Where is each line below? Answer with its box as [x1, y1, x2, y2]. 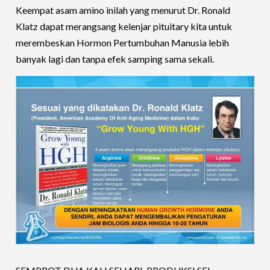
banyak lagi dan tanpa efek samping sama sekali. [16, 52, 215, 64]
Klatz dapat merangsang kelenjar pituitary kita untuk [16, 20, 233, 32]
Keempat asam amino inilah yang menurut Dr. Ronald [16, 4, 231, 16]
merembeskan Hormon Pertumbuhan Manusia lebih [16, 36, 230, 48]
